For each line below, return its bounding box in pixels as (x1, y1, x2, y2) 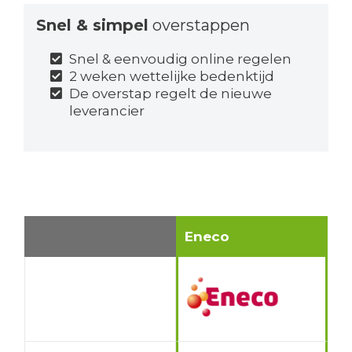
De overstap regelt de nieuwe (69, 86, 273, 102)
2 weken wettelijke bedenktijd (69, 68, 275, 85)
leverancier (69, 103, 145, 119)
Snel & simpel (35, 16, 148, 35)
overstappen (148, 16, 250, 35)
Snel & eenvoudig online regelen (69, 51, 292, 68)
